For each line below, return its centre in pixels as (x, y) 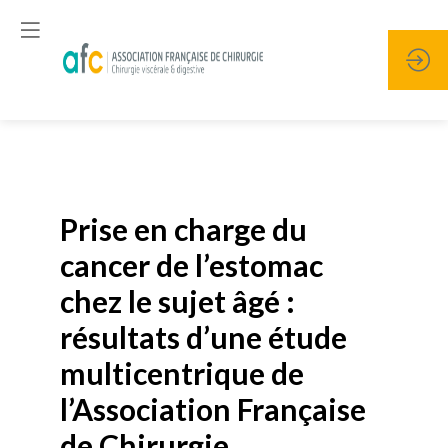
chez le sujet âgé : (177, 301)
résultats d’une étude (203, 337)
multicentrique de (182, 373)
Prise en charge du (183, 229)
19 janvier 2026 (186, 188)
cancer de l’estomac (191, 265)
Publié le (109, 188)
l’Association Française (213, 409)
